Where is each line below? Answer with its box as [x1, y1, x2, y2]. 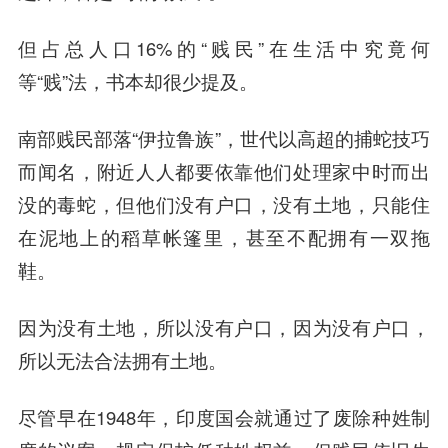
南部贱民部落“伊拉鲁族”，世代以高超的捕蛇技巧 [17, 125, 431, 152]
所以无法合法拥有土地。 [17, 346, 227, 373]
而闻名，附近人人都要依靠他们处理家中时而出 [17, 158, 431, 185]
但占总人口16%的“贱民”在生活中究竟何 [17, 35, 431, 62]
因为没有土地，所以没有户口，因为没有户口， [17, 313, 431, 340]
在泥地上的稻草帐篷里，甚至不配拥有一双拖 [17, 224, 431, 251]
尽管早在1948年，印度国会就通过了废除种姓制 [17, 403, 431, 430]
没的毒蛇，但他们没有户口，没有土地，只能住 [17, 191, 431, 218]
